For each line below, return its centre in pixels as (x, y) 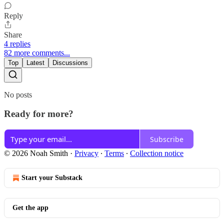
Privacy (86, 153)
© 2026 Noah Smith (36, 153)
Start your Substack (52, 178)
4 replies (17, 43)
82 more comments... (37, 52)
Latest (35, 62)
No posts (18, 94)
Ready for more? (39, 114)
